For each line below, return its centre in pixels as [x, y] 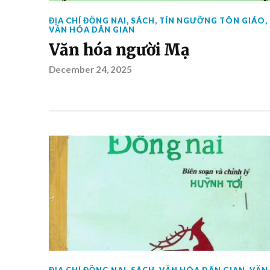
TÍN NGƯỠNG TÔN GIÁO [212, 20]
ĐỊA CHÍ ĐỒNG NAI [87, 20]
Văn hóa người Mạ [119, 50]
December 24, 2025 [90, 69]
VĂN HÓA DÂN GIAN [92, 30]
